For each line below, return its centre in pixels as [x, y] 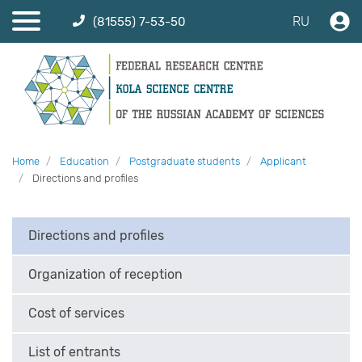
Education [84, 162]
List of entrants [74, 352]
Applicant [283, 162]
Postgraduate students [185, 162]
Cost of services [76, 314]
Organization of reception [105, 275]
